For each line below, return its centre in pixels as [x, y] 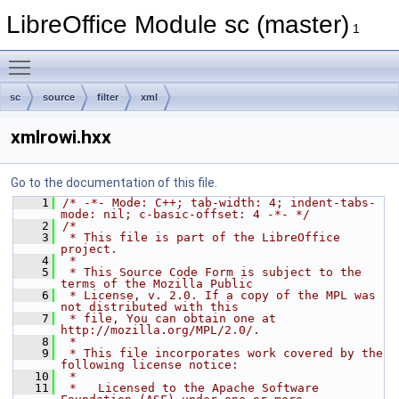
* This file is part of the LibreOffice [201, 237]
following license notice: [150, 365]
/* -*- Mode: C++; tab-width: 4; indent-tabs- [219, 203]
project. [89, 249]
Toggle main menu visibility [116, 58]
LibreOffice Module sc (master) [178, 24]
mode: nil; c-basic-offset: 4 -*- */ [185, 214]
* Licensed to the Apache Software [191, 388]
